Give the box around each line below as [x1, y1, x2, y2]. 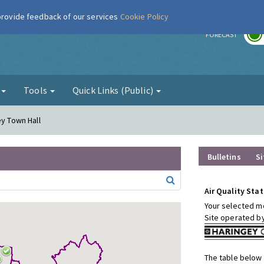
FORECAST [206, 30, 237, 39]
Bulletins [207, 151, 241, 162]
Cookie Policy [120, 11, 169, 22]
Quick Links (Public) [72, 84, 155, 96]
